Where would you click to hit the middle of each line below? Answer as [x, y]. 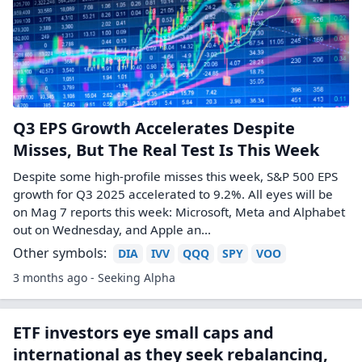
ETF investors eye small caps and [143, 333]
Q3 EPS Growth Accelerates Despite [154, 128]
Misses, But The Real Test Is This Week [166, 150]
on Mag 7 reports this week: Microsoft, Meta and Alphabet [179, 212]
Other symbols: [60, 253]
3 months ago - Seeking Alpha [94, 278]
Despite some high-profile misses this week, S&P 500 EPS [175, 176]
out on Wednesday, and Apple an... [112, 229]
